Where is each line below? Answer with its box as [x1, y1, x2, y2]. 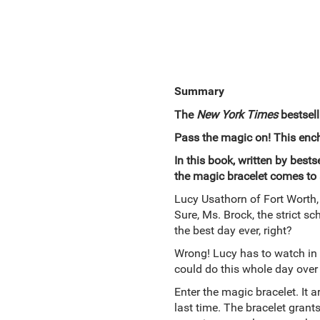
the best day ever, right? [174, 224, 292, 237]
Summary [174, 84, 224, 98]
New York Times [196, 108, 281, 121]
